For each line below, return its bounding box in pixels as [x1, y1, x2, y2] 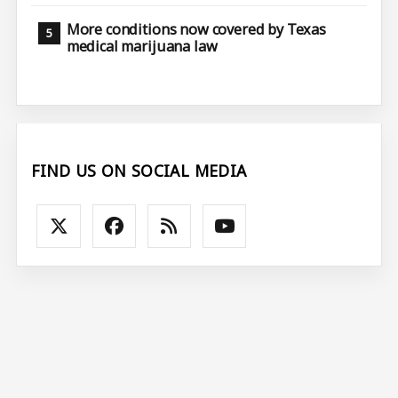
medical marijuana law [66, 36, 218, 56]
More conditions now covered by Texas [66, 19, 326, 39]
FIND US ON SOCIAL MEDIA [31, 159, 247, 181]
